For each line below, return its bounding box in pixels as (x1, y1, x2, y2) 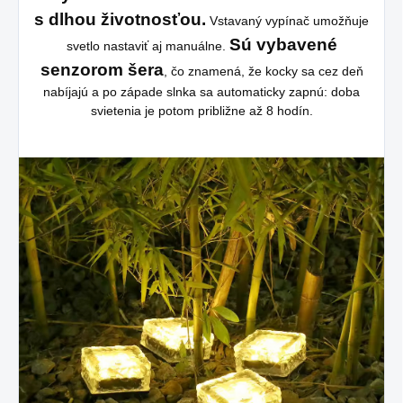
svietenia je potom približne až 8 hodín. (90, 103, 313, 118)
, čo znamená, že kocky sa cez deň (163, 64, 363, 78)
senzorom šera (40, 60, 164, 79)
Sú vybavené (228, 35, 337, 54)
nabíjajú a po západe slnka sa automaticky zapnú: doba (43, 85, 360, 99)
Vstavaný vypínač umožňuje (206, 13, 369, 28)
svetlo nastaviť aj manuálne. (66, 39, 229, 53)
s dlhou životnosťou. (34, 10, 206, 29)
